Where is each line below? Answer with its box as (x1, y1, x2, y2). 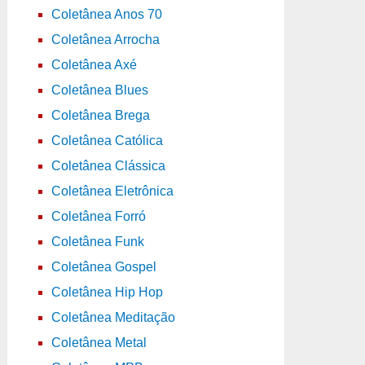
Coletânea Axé (51, 57, 137, 72)
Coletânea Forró (51, 209, 146, 223)
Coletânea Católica (51, 133, 163, 147)
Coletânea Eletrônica (51, 183, 174, 198)
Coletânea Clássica (51, 158, 165, 173)
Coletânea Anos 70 (51, 7, 162, 21)
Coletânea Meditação (51, 310, 175, 324)
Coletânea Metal (51, 335, 147, 350)
